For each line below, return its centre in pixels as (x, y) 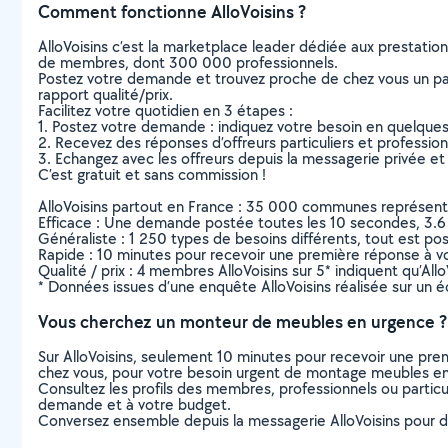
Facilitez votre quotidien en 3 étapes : (165, 110)
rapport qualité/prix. (105, 94)
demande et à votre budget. (134, 404)
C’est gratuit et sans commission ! (152, 174)
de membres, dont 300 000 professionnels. (188, 62)
